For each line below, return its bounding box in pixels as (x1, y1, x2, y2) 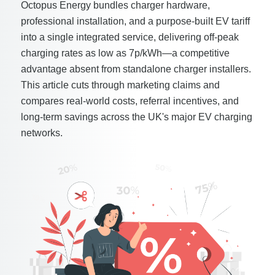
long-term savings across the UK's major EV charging (20, 112, 252, 122)
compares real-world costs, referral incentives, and (20, 96, 239, 106)
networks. (20, 128, 63, 138)
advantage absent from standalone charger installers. (20, 64, 251, 74)
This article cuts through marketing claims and (20, 80, 220, 90)
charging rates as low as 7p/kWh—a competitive (20, 48, 230, 58)
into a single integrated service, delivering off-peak (20, 32, 239, 42)
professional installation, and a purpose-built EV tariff (20, 16, 250, 26)
